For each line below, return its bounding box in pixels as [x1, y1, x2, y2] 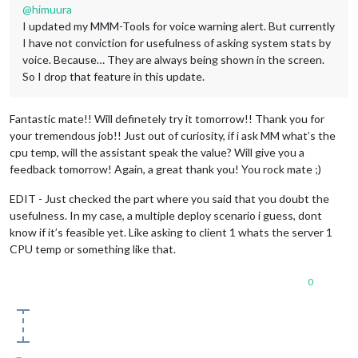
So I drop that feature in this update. [22, 70, 205, 84]
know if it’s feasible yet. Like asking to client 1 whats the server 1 [10, 225, 332, 240]
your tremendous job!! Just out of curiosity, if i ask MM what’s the [10, 129, 336, 143]
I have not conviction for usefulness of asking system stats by [22, 36, 331, 50]
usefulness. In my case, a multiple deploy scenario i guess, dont [10, 209, 322, 223]
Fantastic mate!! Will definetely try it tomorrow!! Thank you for [10, 112, 324, 126]
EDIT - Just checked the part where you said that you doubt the [10, 192, 329, 206]
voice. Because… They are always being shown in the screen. [22, 53, 324, 67]
